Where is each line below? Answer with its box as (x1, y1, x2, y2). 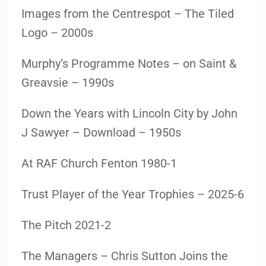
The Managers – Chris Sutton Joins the (21, 248, 228, 263)
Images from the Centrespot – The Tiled (21, 6, 234, 21)
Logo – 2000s (21, 25, 93, 40)
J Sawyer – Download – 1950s (21, 125, 181, 140)
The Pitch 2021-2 (21, 217, 111, 232)
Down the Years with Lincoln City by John (21, 106, 237, 121)
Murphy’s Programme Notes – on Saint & (21, 56, 236, 71)
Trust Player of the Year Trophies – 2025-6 (21, 186, 244, 201)
